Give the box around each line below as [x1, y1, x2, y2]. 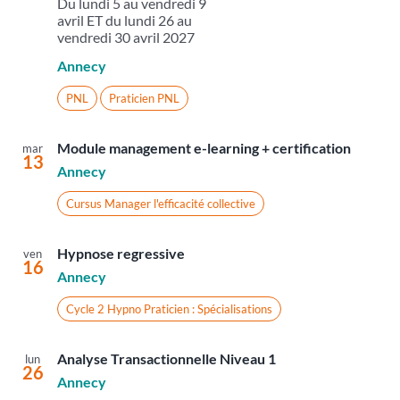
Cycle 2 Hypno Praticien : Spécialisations [65, 302, 272, 317]
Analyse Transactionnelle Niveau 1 [56, 350, 276, 368]
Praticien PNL [108, 91, 179, 106]
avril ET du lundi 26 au [56, 12, 192, 29]
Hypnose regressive [56, 245, 185, 262]
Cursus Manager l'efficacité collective [65, 196, 255, 212]
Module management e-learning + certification [56, 139, 351, 157]
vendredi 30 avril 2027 [56, 29, 195, 46]
